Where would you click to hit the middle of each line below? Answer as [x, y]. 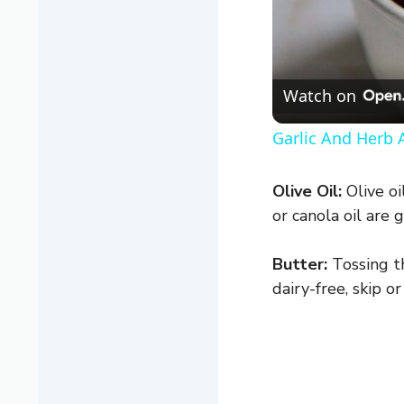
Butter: [300, 264]
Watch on [320, 96]
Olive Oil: [307, 191]
